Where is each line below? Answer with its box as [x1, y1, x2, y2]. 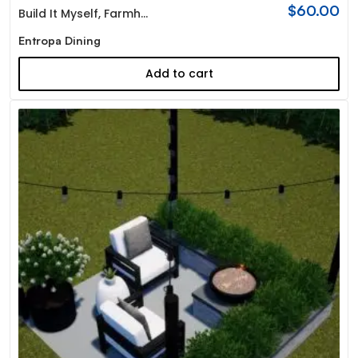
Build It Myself [18, 5, 98, 22]
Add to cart [145, 65, 213, 82]
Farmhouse [103, 5, 141, 22]
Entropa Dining [18, 33, 101, 47]
